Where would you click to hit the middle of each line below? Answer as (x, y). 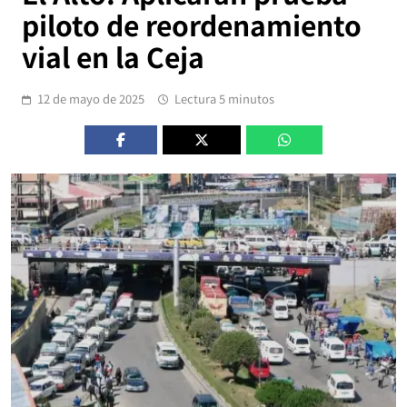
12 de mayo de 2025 (91, 99)
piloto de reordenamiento (192, 25)
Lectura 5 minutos (224, 99)
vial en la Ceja (113, 57)
